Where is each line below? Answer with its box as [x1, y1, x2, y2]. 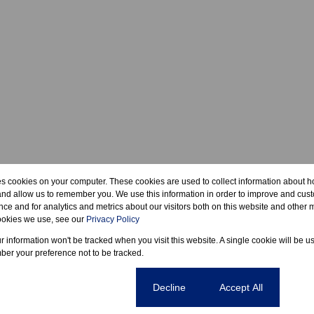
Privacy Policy [86, 214, 139, 224]
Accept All [219, 281, 263, 293]
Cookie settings [51, 281, 119, 293]
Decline [153, 281, 186, 293]
